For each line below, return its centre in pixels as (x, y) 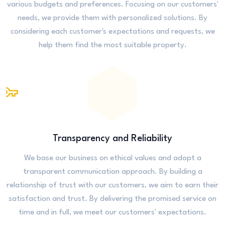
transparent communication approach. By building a (113, 172)
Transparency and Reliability (113, 138)
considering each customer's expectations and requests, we (113, 31)
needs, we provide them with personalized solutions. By (113, 18)
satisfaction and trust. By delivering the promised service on (113, 199)
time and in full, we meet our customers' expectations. (113, 212)
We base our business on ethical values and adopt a (113, 158)
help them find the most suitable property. (113, 45)
